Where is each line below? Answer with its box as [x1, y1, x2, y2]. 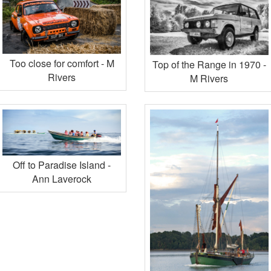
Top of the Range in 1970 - [152, 57, 266, 71]
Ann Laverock [32, 172, 92, 186]
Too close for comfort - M [9, 56, 114, 71]
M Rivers [190, 71, 229, 85]
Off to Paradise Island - [13, 158, 111, 172]
